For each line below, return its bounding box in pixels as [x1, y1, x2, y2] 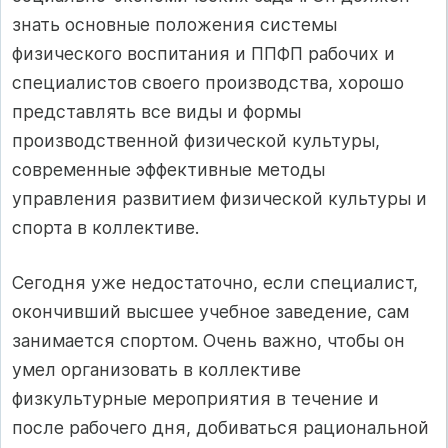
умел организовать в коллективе [12, 359, 301, 381]
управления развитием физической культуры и [12, 187, 427, 209]
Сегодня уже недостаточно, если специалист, [12, 272, 418, 294]
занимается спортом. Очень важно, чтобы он [12, 330, 405, 352]
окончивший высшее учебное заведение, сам [12, 301, 409, 323]
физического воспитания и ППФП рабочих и [12, 42, 395, 64]
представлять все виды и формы [12, 100, 301, 122]
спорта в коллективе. [12, 216, 199, 238]
